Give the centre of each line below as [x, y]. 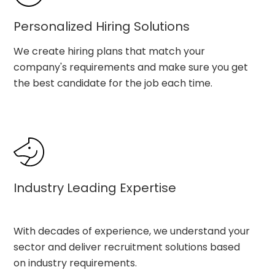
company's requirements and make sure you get [131, 68]
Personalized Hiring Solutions [102, 27]
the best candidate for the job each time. [113, 83]
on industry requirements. [76, 263]
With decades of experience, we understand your [132, 231]
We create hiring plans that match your [110, 52]
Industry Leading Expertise [95, 188]
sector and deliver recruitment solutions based [127, 247]
